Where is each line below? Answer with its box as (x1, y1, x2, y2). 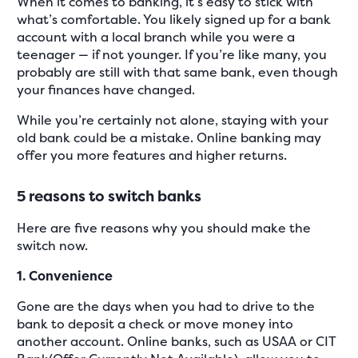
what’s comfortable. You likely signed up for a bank (17, 10, 332, 28)
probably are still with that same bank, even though (17, 63, 339, 81)
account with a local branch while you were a (17, 28, 296, 46)
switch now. (17, 236, 89, 254)
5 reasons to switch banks (17, 185, 202, 206)
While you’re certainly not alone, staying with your (17, 111, 329, 129)
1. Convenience (17, 266, 113, 284)
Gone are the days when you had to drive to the (17, 296, 316, 315)
